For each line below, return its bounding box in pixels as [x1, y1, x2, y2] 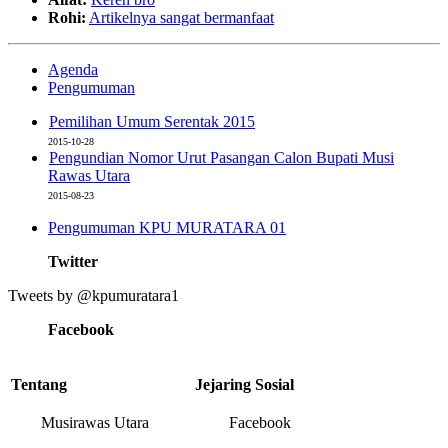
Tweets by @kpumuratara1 [8, 286, 179, 304]
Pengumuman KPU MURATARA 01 [48, 218, 286, 236]
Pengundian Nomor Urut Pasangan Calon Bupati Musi [49, 148, 394, 166]
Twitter [48, 252, 98, 270]
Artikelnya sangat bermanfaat [89, 8, 274, 26]
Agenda [48, 60, 98, 78]
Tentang [11, 375, 67, 393]
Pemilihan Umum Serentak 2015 [49, 112, 255, 130]
